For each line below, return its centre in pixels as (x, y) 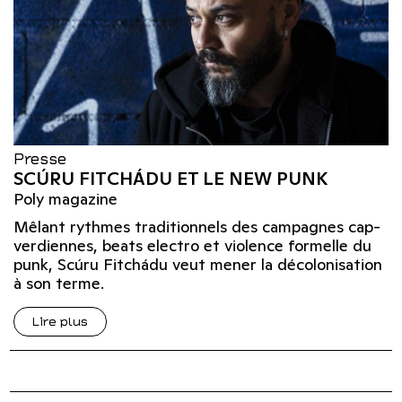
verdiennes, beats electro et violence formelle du (192, 246)
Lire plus (60, 322)
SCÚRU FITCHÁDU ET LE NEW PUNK (170, 179)
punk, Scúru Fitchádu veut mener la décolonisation (198, 265)
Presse (40, 158)
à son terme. (59, 284)
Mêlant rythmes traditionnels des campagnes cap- (197, 227)
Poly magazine (66, 199)
